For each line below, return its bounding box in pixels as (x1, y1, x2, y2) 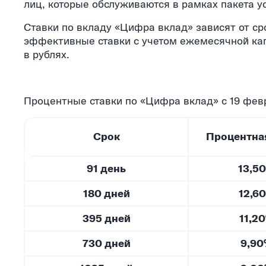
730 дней (82, 236, 131, 251)
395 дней (82, 211, 131, 226)
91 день (87, 161, 126, 176)
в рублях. (24, 47, 69, 61)
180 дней (83, 186, 130, 201)
